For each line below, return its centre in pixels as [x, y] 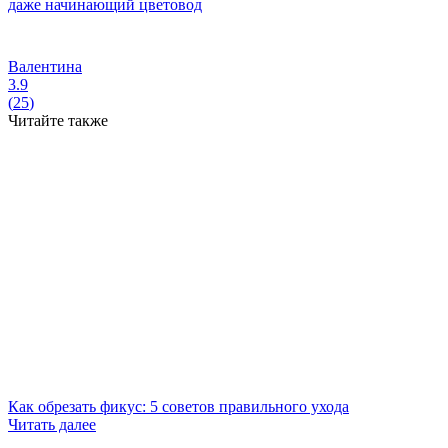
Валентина [45, 66]
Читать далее [52, 424]
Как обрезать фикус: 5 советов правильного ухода [178, 406]
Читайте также [58, 120]
